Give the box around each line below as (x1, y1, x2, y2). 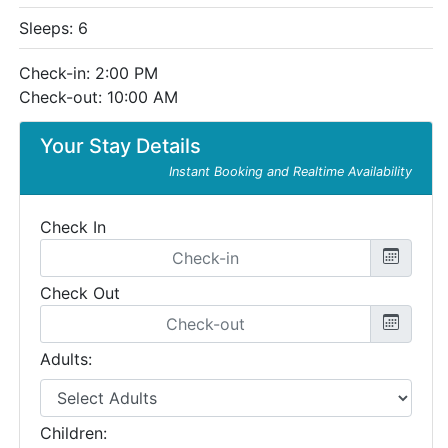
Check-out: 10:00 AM (19, 87, 178, 107)
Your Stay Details (40, 134, 201, 158)
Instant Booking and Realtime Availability (169, 164, 412, 179)
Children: (40, 423, 107, 443)
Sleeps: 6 (19, 18, 88, 38)
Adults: (40, 349, 92, 369)
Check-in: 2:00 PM (19, 63, 158, 83)
